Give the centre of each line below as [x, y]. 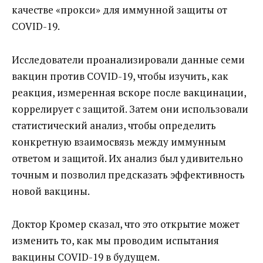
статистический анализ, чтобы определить [114, 125]
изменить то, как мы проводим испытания [115, 241]
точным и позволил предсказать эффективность [128, 174]
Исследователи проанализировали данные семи [128, 59]
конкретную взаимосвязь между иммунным [119, 141]
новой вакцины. [51, 191]
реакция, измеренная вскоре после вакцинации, [129, 92]
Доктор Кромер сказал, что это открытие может [126, 224]
